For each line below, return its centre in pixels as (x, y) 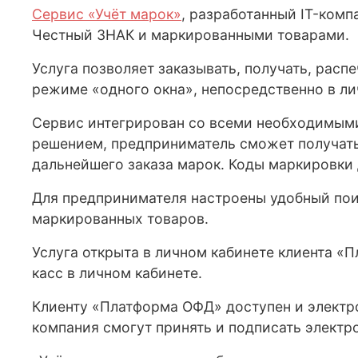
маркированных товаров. (120, 219)
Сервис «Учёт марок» (107, 14)
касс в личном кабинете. (117, 273)
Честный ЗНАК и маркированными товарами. (191, 35)
